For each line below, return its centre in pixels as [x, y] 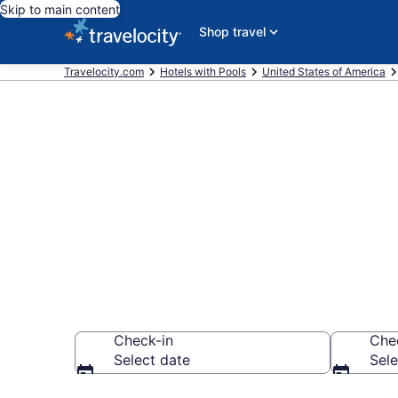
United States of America [324, 72]
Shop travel [232, 32]
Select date [152, 360]
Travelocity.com [104, 72]
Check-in [143, 340]
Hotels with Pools [203, 72]
